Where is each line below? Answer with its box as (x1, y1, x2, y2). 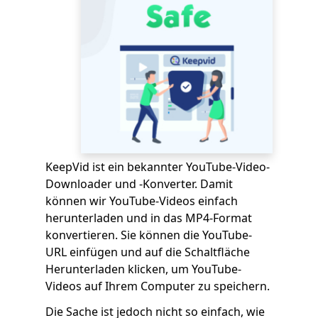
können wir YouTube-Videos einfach (45, 193, 238, 209)
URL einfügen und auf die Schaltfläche (45, 244, 250, 260)
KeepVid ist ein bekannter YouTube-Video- (45, 159, 270, 175)
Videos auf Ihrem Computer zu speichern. (45, 278, 270, 294)
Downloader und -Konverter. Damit (45, 176, 233, 192)
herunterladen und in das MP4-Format (45, 210, 252, 226)
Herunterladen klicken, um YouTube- (45, 261, 241, 277)
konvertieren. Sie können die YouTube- (45, 227, 252, 243)
